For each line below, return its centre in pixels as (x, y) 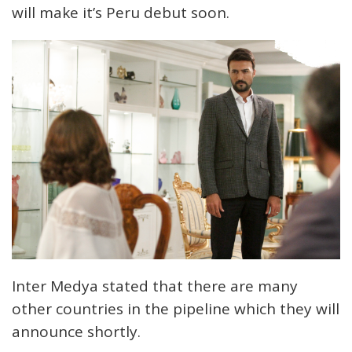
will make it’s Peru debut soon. (121, 13)
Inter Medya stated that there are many (155, 286)
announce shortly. (76, 331)
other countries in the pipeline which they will (176, 308)
